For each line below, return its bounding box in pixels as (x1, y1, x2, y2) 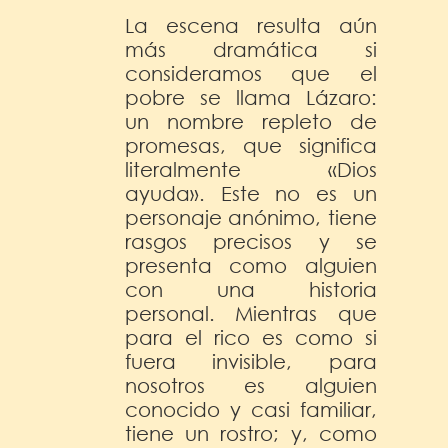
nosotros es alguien (125, 373, 377, 397)
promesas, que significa (125, 133, 377, 157)
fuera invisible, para (125, 349, 377, 373)
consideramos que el (125, 61, 377, 85)
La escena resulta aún (125, 13, 377, 37)
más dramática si (125, 37, 377, 61)
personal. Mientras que (125, 301, 377, 325)
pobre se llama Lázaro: (125, 85, 377, 109)
